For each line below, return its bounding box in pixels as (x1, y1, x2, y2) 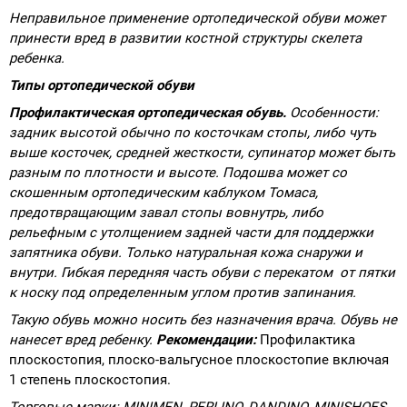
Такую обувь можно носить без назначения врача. (9, 311, 336, 328)
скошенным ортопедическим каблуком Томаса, (9, 184, 318, 201)
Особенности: (290, 104, 379, 121)
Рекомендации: (156, 331, 256, 348)
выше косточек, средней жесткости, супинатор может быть (9, 144, 395, 161)
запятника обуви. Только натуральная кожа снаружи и (9, 243, 362, 261)
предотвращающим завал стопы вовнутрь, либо (9, 203, 323, 221)
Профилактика (260, 331, 355, 348)
